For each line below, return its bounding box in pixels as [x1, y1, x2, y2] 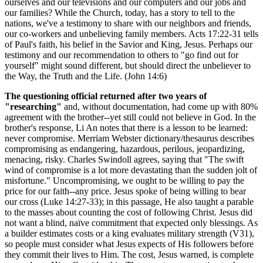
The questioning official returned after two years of [5, 90, 207, 101]
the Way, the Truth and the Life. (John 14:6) [5, 70, 167, 81]
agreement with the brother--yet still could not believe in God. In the [5, 112, 256, 122]
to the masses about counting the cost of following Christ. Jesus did [5, 207, 252, 217]
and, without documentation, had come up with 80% [62, 101, 258, 112]
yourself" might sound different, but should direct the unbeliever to [5, 60, 251, 70]
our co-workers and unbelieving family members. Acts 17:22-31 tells [5, 28, 258, 39]
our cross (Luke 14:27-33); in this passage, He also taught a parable [5, 196, 254, 207]
